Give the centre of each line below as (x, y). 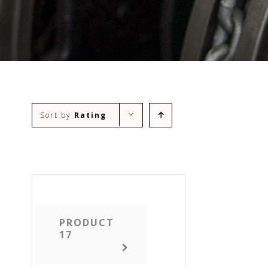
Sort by (57, 115)
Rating (90, 115)
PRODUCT (86, 223)
